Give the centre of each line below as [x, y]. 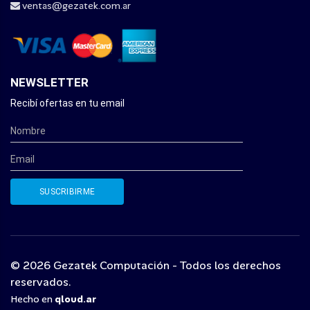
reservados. [41, 282]
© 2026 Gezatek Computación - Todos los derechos [146, 265]
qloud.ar [76, 299]
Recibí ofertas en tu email [67, 103]
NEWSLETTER [49, 82]
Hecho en [31, 299]
